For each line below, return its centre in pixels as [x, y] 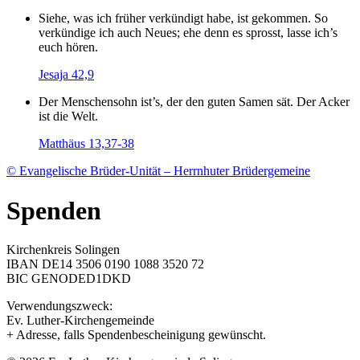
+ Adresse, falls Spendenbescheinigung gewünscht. [136, 335]
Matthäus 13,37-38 [86, 144]
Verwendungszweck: [59, 306]
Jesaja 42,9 [66, 75]
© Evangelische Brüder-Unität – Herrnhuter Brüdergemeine [158, 171]
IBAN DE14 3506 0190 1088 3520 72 [105, 264]
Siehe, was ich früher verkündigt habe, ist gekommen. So [183, 18]
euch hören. [68, 47]
